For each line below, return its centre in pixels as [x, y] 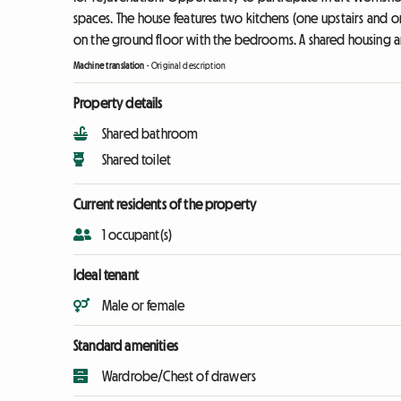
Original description [188, 66]
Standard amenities [126, 346]
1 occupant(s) [137, 235]
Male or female [144, 306]
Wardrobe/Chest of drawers [179, 376]
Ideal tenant [106, 275]
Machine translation [109, 66]
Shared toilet [137, 160]
